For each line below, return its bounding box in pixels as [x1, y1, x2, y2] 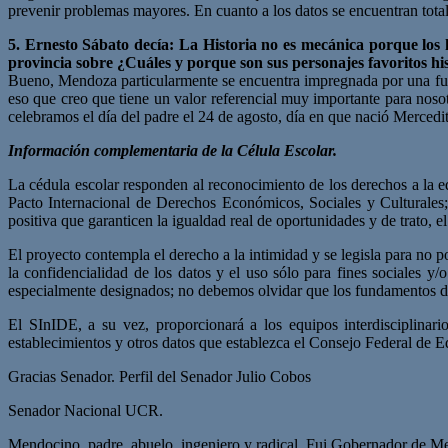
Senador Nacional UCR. [8, 401, 163, 419]
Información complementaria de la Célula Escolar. [8, 141, 337, 159]
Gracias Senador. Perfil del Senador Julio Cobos [8, 367, 311, 385]
